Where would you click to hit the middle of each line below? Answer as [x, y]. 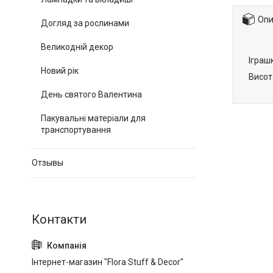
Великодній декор [77, 47]
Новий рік [60, 71]
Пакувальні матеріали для [93, 118]
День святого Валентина [91, 94]
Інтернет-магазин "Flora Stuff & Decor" [108, 262]
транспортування [76, 130]
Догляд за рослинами [85, 23]
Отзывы [48, 163]
